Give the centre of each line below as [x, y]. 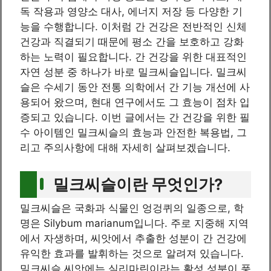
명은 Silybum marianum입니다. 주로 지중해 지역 [134, 223]
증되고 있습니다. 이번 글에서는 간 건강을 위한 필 [135, 118]
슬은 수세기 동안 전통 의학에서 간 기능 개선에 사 [135, 87]
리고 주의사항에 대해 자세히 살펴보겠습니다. [125, 148]
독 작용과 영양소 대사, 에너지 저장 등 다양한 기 [131, 12]
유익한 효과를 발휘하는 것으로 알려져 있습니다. [132, 253]
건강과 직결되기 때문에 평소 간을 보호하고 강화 [132, 42]
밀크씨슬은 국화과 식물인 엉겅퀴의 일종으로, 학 [132, 208]
